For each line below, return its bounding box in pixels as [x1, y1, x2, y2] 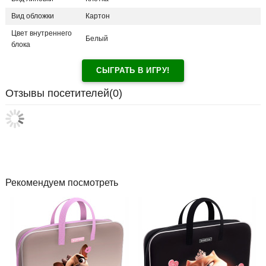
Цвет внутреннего [11, 29, 72, 38]
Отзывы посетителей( [5, 87, 113, 100]
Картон [85, 12, 110, 21]
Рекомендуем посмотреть [5, 178, 118, 188]
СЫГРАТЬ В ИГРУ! [96, 66, 170, 75]
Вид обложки [11, 12, 54, 21]
